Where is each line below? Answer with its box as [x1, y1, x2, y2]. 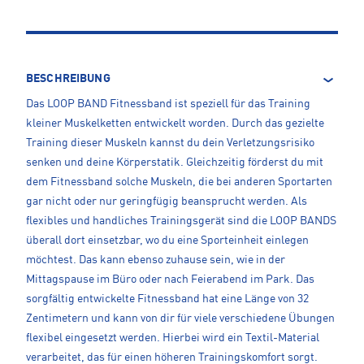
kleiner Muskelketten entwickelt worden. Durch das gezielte [26, 117, 324, 129]
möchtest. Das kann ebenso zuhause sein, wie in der [26, 253, 285, 266]
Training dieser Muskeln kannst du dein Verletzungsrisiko [26, 136, 314, 149]
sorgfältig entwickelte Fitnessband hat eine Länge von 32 [26, 292, 309, 305]
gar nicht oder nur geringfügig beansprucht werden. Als [26, 195, 307, 207]
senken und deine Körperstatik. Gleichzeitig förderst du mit [26, 156, 323, 168]
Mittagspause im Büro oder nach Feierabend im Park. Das [26, 273, 314, 285]
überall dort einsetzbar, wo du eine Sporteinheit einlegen [26, 234, 309, 246]
